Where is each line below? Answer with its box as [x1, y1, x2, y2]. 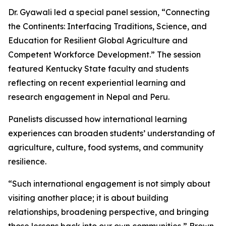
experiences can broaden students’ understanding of [8, 128, 215, 138]
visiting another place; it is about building [8, 193, 168, 203]
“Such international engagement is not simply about [8, 179, 210, 189]
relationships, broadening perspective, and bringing [8, 207, 209, 217]
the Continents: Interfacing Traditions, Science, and [8, 21, 207, 31]
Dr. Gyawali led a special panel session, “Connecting [8, 7, 210, 17]
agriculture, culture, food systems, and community [8, 142, 203, 152]
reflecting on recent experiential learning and [8, 78, 186, 88]
